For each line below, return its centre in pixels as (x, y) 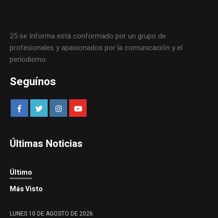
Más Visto (27, 189)
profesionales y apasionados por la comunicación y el (96, 48)
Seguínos (33, 82)
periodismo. (29, 60)
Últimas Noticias (46, 144)
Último (21, 173)
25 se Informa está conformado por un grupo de (88, 36)
